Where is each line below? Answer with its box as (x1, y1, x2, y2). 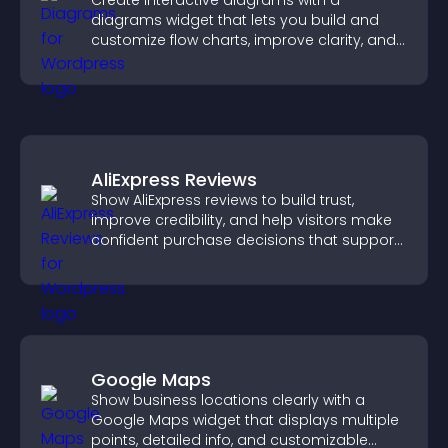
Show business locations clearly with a (91, 390, 365, 410)
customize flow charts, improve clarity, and (91, 30, 396, 50)
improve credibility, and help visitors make (91, 210, 392, 230)
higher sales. (91, 250, 181, 270)
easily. (91, 70, 135, 90)
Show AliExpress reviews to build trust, (91, 190, 354, 210)
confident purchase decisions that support (91, 230, 399, 250)
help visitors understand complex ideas (91, 50, 374, 70)
